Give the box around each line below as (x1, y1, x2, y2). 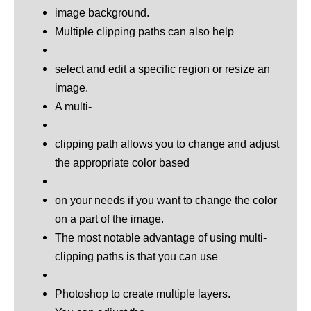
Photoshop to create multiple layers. (55, 287, 231, 301)
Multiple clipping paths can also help (55, 25, 235, 38)
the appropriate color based (55, 156, 190, 169)
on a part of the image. (55, 212, 165, 226)
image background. (55, 6, 150, 19)
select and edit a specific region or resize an (55, 62, 271, 76)
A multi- (55, 100, 92, 113)
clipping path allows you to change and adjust (55, 137, 280, 151)
